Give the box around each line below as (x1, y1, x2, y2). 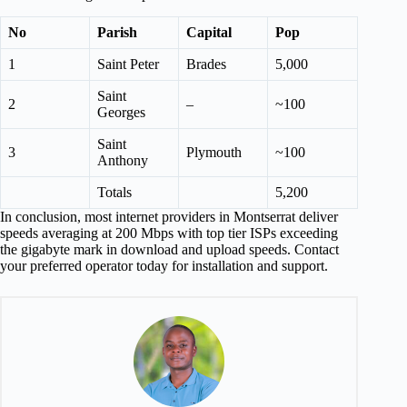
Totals (97, 184, 132, 200)
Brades (186, 55, 226, 72)
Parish (97, 24, 137, 40)
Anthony (97, 152, 148, 168)
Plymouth (186, 144, 242, 160)
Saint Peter (97, 55, 159, 72)
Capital (186, 24, 232, 40)
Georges (97, 104, 145, 120)
